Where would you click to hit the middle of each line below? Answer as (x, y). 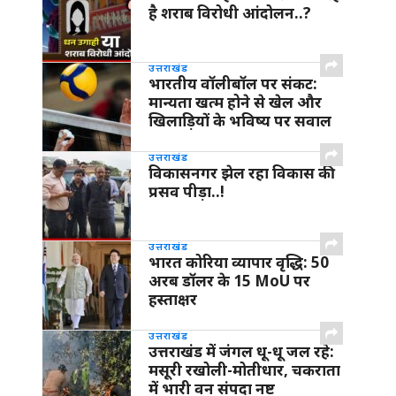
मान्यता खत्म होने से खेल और (235, 103)
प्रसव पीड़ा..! (187, 192)
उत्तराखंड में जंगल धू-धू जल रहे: (241, 352)
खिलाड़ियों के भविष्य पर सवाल (240, 121)
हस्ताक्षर (173, 300)
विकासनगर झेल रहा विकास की (242, 173)
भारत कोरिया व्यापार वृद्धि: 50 (239, 263)
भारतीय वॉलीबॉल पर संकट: (233, 84)
